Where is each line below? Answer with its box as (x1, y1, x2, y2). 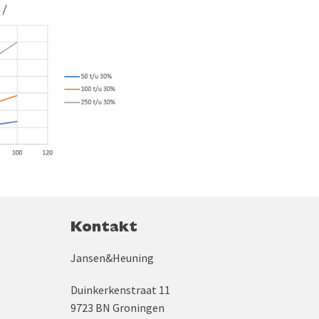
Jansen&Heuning (70, 250, 154, 265)
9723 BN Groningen (70, 300, 164, 315)
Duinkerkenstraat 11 (70, 282, 170, 297)
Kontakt (70, 221, 137, 236)
